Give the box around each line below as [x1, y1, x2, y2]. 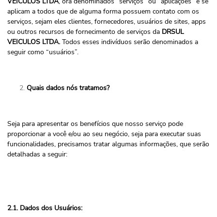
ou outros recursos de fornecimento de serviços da [7, 27, 162, 36]
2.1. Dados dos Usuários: [7, 203, 82, 213]
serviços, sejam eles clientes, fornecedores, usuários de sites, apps [7, 17, 206, 26]
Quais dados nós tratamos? [27, 83, 109, 93]
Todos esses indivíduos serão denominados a [60, 37, 198, 46]
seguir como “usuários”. [7, 47, 78, 57]
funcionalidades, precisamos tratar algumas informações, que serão [7, 139, 209, 149]
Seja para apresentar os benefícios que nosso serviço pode [7, 119, 183, 128]
